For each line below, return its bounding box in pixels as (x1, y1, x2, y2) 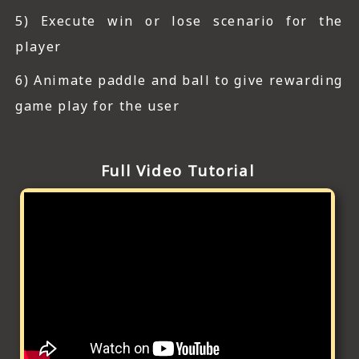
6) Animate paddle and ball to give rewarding (15, 71, 343, 89)
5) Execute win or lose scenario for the (15, 12, 343, 30)
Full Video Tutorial (100, 160, 255, 180)
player (15, 38, 62, 55)
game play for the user (15, 97, 180, 115)
